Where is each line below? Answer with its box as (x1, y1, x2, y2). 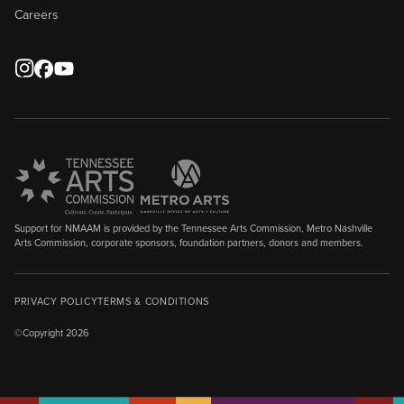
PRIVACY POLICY (14, 293, 98, 308)
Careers (14, 5, 59, 23)
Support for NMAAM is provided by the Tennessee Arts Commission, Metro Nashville (14, 220, 372, 235)
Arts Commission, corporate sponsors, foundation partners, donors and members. (14, 234, 363, 250)
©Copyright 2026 (14, 325, 89, 340)
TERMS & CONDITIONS (97, 293, 210, 308)
